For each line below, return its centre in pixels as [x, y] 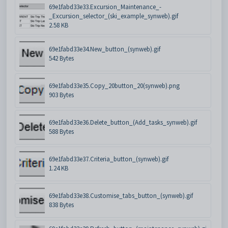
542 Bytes [61, 58]
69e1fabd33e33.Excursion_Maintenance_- [105, 7]
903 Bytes [61, 95]
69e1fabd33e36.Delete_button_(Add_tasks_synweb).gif [123, 122]
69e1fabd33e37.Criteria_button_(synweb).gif [109, 159]
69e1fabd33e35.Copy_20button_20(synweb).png [114, 85]
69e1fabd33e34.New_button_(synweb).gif [105, 49]
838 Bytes [61, 205]
